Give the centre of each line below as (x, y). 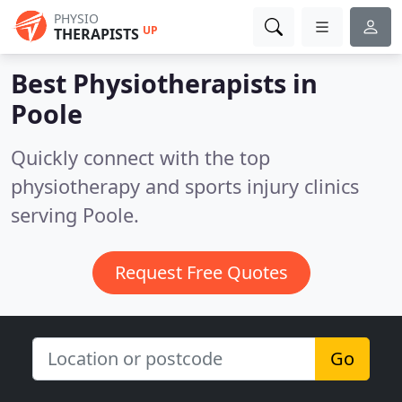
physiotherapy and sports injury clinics (185, 186)
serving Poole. (75, 215)
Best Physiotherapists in (164, 83)
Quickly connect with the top (140, 157)
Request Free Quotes (201, 272)
